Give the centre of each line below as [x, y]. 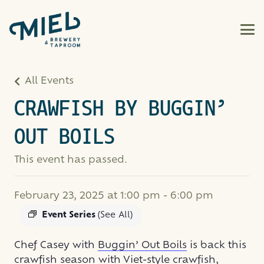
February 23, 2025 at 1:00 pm [87, 196]
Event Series [70, 215]
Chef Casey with [56, 245]
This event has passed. [71, 160]
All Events [49, 81]
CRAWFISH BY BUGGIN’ [121, 109]
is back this [217, 245]
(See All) [115, 215]
